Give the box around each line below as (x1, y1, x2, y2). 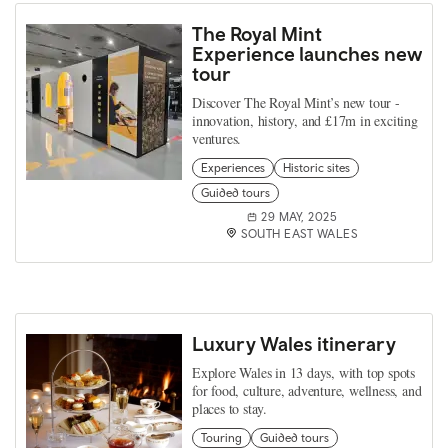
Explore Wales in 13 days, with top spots (192, 363, 416, 382)
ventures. (192, 129, 242, 148)
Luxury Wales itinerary (192, 332, 396, 355)
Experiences (201, 161, 265, 175)
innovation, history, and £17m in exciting (192, 111, 418, 130)
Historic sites (283, 161, 350, 175)
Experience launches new (192, 42, 422, 65)
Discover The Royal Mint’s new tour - (192, 93, 400, 112)
